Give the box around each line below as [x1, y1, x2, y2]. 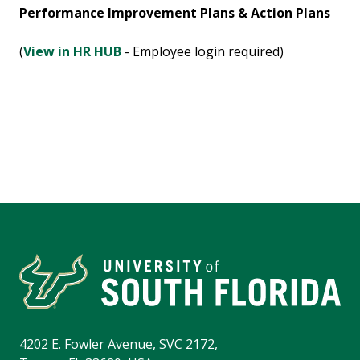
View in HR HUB [23, 43, 121, 61]
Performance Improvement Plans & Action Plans [19, 4, 330, 22]
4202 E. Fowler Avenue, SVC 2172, [19, 335, 218, 354]
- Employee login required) [121, 43, 284, 61]
